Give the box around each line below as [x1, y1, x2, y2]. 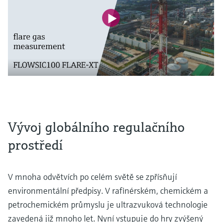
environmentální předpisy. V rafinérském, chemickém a [8, 185, 208, 196]
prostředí [8, 136, 63, 154]
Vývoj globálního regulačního [8, 118, 185, 136]
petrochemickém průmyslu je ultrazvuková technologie [8, 199, 208, 210]
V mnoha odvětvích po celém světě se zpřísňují [8, 171, 177, 182]
